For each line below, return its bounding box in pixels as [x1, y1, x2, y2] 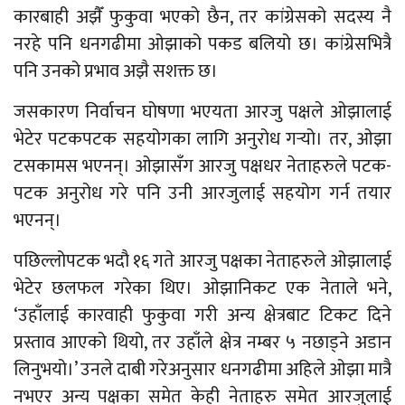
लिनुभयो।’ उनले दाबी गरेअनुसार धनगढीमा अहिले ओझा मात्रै [14, 353, 391, 385]
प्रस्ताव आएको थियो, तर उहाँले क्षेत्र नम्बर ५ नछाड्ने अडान [14, 326, 391, 358]
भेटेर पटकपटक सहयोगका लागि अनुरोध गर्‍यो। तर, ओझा [14, 123, 391, 155]
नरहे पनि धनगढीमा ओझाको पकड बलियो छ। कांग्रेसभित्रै [14, 28, 391, 60]
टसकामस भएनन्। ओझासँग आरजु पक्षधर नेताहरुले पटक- [14, 150, 391, 182]
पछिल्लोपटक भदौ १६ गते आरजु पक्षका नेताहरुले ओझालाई [14, 245, 391, 277]
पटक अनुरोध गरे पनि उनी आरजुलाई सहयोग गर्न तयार [14, 177, 391, 209]
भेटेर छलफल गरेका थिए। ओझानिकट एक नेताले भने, [14, 272, 391, 304]
